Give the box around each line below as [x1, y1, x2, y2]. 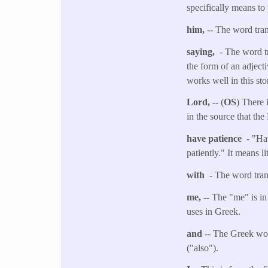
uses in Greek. [187, 206, 243, 217]
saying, [187, 46, 220, 57]
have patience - [187, 133, 252, 144]
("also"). [187, 242, 219, 253]
